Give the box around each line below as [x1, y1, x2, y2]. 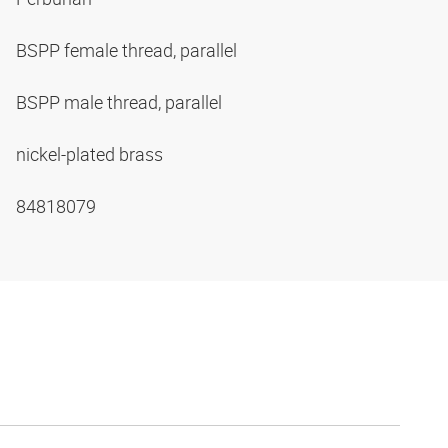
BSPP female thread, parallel [16, 38, 241, 63]
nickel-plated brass [16, 142, 167, 167]
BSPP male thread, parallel [16, 90, 226, 115]
